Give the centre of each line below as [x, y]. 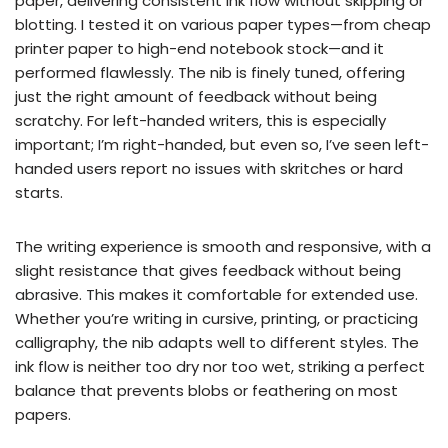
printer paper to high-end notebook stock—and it [199, 49]
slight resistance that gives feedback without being [208, 271]
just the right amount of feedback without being [196, 97]
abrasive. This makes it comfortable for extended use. [216, 295]
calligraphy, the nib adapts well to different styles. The [217, 343]
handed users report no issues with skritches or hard [209, 169]
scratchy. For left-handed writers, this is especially [200, 121]
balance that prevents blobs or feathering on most [206, 391]
